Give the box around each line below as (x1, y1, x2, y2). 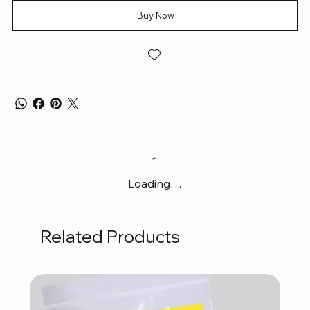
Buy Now (137, 9, 174, 21)
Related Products (39, 226, 180, 248)
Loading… (128, 176, 182, 190)
